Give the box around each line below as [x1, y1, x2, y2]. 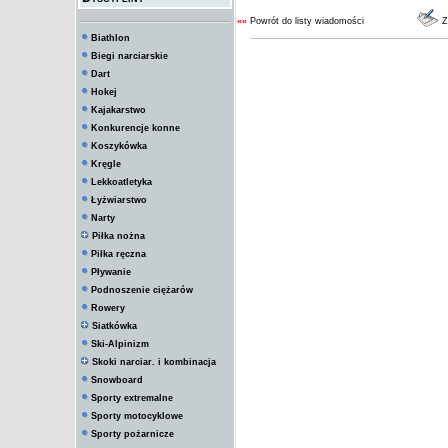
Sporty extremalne [91, 393, 173, 403]
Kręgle [91, 159, 121, 169]
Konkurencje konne [91, 123, 180, 133]
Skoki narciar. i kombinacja [92, 357, 216, 367]
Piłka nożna [92, 231, 145, 241]
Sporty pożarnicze [91, 429, 174, 439]
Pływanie [91, 267, 131, 277]
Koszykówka [91, 141, 147, 151]
